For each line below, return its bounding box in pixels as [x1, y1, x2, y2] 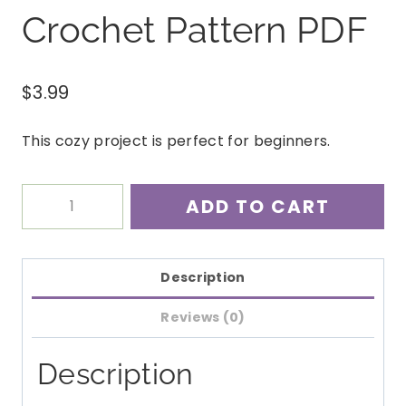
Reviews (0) [160, 308, 246, 327]
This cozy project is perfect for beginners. [22, 130, 331, 151]
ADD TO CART [185, 193, 330, 219]
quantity [21, 348, 82, 370]
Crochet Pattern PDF [22, 7, 369, 51]
